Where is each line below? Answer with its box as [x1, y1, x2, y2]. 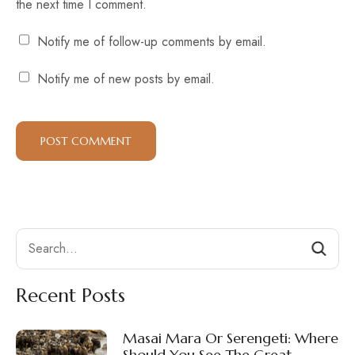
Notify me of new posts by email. [37, 69, 215, 88]
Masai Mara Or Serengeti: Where [123, 328, 338, 347]
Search [15, 228, 55, 247]
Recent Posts [16, 283, 125, 307]
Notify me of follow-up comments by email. [37, 32, 266, 51]
